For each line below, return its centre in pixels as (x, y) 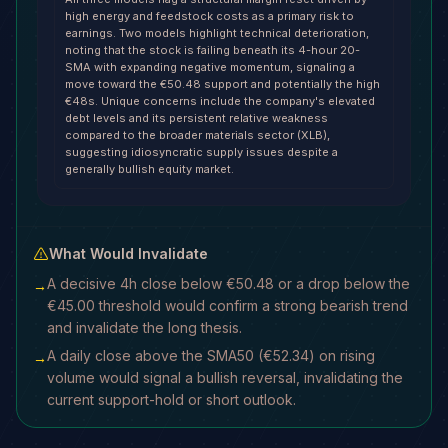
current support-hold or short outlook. (171, 399)
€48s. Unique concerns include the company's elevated (220, 101)
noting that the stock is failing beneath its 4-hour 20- (212, 50)
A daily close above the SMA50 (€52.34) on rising (211, 355)
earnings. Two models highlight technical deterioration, (217, 33)
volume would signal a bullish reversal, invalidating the (225, 377)
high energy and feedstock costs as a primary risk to (209, 16)
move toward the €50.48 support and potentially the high (222, 84)
